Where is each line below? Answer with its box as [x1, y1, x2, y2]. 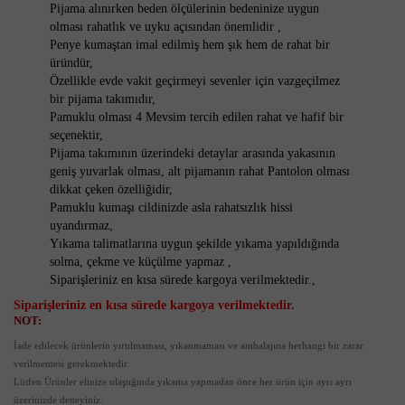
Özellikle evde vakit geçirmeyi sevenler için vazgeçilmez [50, 74, 340, 88]
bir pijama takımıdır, [50, 92, 155, 106]
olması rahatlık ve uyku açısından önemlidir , [50, 20, 281, 33]
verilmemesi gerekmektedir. [14, 358, 129, 369]
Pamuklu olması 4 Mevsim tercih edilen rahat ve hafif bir [50, 110, 344, 124]
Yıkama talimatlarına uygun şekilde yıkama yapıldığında [50, 237, 339, 250]
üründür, [50, 56, 93, 70]
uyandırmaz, [50, 219, 113, 232]
